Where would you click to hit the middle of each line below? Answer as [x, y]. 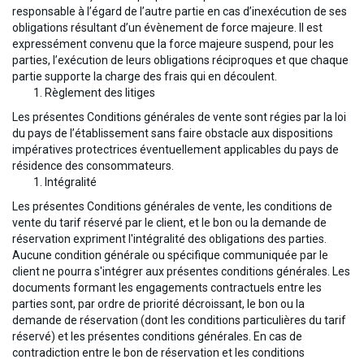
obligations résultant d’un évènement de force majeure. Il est [167, 28]
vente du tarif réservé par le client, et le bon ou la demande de [169, 223]
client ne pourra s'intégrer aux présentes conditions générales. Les [181, 272]
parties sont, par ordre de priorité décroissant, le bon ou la [158, 304]
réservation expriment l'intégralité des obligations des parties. [169, 239]
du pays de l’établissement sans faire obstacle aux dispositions [173, 134]
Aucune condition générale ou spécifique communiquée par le [170, 256]
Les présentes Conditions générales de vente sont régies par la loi [179, 117]
